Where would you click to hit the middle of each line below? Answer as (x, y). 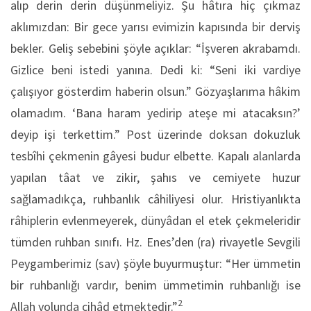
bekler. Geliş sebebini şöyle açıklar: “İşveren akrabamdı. (155, 48)
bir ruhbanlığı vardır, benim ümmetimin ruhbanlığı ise (155, 285)
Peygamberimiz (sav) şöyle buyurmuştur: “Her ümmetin (155, 263)
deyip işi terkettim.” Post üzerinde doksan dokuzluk (155, 134)
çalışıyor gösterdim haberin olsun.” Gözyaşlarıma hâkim (155, 91)
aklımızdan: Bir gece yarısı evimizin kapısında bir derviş (155, 27)
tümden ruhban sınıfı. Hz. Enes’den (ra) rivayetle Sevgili (155, 242)
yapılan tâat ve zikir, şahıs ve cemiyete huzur (155, 177)
